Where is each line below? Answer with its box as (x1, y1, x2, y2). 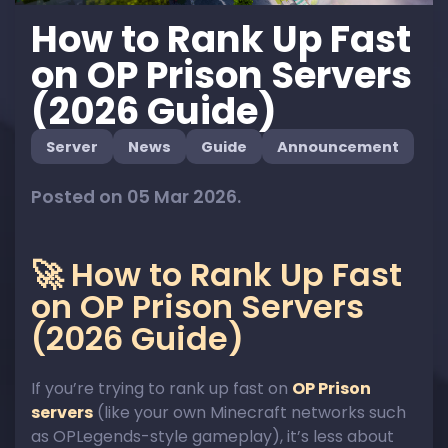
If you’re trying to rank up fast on (31, 376, 292, 400)
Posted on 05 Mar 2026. (31, 184, 241, 209)
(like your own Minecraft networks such (93, 400, 406, 424)
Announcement (277, 136, 399, 157)
